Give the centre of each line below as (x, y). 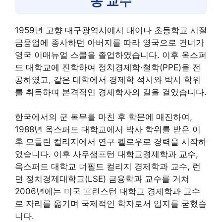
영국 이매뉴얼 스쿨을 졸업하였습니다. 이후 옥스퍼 (111, 55)
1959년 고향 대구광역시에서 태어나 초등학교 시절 (111, 30)
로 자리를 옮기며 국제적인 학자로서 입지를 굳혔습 (111, 204)
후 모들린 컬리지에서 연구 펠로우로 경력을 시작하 (111, 142)
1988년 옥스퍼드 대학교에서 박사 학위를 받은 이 (108, 129)
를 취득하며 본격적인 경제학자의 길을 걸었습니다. (111, 92)
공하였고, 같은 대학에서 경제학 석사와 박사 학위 (108, 80)
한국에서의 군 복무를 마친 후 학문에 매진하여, (104, 117)
